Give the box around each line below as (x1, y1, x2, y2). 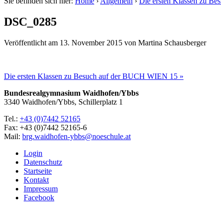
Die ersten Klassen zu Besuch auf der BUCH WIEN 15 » (4, 72, 184, 80)
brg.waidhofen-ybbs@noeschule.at (22, 132, 131, 141)
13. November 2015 (60, 38, 122, 47)
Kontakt (24, 175, 49, 184)
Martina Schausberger (138, 38, 206, 47)
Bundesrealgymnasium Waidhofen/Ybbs (4, 88, 139, 97)
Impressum (24, 184, 58, 193)
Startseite (24, 166, 52, 175)
